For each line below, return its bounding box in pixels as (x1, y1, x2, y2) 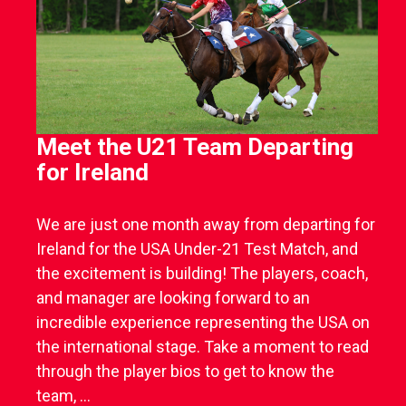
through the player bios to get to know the (36, 362, 335, 382)
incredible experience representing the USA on (36, 313, 371, 333)
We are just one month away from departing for (36, 215, 376, 235)
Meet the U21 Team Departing (36, 133, 354, 161)
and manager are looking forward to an (36, 288, 311, 308)
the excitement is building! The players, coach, (36, 264, 369, 284)
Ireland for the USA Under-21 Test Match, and (36, 239, 359, 259)
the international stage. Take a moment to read (36, 337, 370, 357)
